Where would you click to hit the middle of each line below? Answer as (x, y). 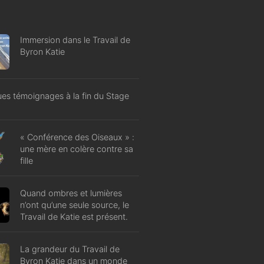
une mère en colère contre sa (77, 148)
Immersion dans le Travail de (75, 39)
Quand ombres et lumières (71, 193)
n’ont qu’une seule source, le (75, 204)
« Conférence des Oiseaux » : (77, 137)
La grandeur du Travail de (70, 249)
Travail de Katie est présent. (74, 216)
